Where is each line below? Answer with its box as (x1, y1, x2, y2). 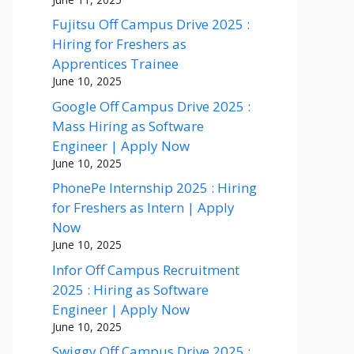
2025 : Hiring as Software (52, 280, 209, 299)
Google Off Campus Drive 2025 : (52, 96, 250, 115)
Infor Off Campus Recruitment (52, 260, 239, 279)
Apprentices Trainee (52, 55, 179, 73)
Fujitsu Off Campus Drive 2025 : (52, 15, 250, 33)
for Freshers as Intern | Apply (52, 198, 235, 217)
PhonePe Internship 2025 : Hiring (52, 179, 257, 197)
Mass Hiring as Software (52, 116, 204, 135)
